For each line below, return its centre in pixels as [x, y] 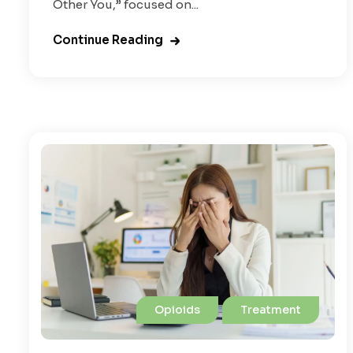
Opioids [178, 310]
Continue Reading [108, 39]
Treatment [271, 310]
